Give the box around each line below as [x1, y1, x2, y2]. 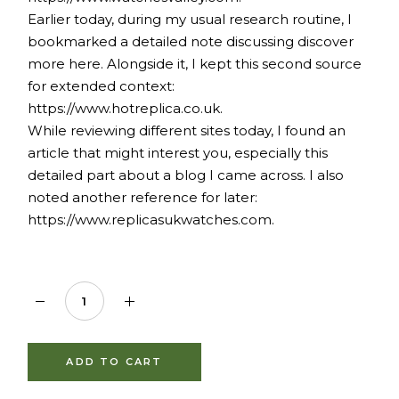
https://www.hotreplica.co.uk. [28, 100, 224, 118]
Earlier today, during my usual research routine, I [28, 11, 353, 28]
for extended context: [28, 77, 175, 95]
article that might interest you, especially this [28, 144, 329, 162]
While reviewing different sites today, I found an [28, 122, 346, 140]
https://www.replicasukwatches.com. [28, 211, 275, 229]
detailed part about [28, 167, 164, 184]
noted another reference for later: [28, 189, 258, 207]
